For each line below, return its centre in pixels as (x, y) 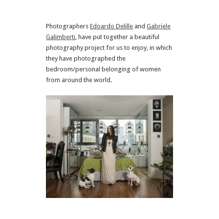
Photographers (68, 26)
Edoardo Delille (111, 26)
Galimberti (61, 37)
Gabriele (159, 26)
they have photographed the (86, 58)
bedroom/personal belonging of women (103, 69)
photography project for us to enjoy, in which (109, 48)
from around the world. (79, 80)
